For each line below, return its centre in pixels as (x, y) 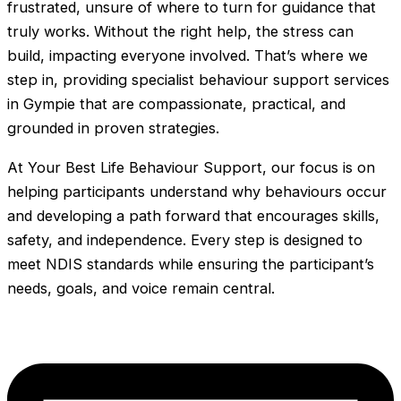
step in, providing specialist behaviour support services (198, 80)
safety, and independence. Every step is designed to (185, 239)
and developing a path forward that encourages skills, (193, 215)
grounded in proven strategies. (115, 128)
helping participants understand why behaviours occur (197, 191)
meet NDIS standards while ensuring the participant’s (191, 264)
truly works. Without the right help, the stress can (180, 32)
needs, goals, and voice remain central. (141, 288)
